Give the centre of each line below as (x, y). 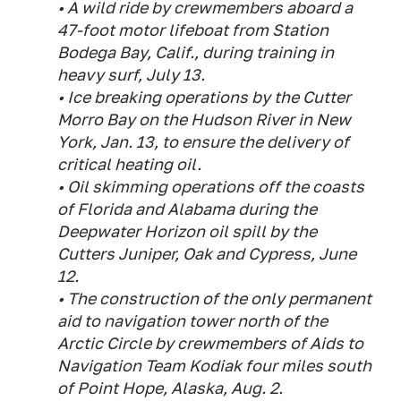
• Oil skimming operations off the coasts (211, 187)
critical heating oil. (129, 165)
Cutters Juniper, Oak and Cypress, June (207, 254)
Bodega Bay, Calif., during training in (196, 53)
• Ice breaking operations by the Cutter (204, 98)
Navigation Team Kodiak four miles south (214, 366)
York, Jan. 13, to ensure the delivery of (203, 142)
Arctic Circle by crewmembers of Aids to (210, 344)
